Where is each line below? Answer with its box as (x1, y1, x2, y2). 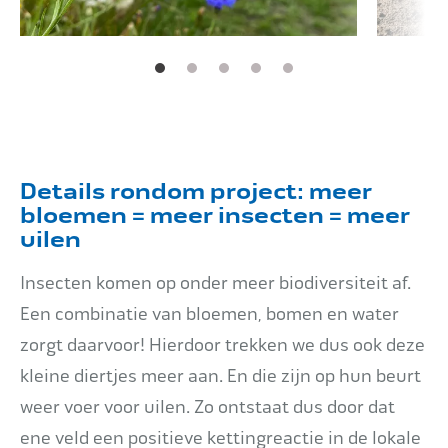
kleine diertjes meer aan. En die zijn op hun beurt (20, 365, 421, 387)
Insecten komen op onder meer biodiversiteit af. (20, 272, 411, 294)
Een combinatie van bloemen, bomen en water (20, 303, 399, 325)
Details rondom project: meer (20, 178, 372, 206)
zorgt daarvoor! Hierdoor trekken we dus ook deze (20, 334, 425, 356)
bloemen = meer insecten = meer (20, 202, 410, 230)
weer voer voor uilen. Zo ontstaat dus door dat (20, 396, 395, 418)
